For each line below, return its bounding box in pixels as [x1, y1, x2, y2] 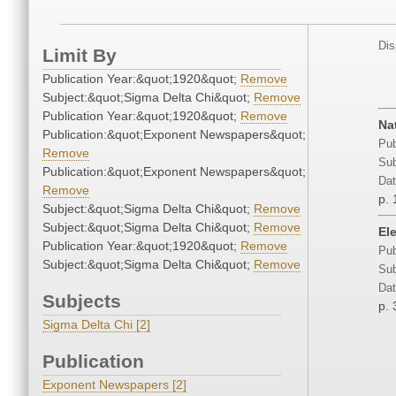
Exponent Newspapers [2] [42, 377, 187, 392]
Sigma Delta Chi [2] [42, 317, 150, 332]
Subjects [42, 291, 121, 312]
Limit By [42, 45, 117, 66]
